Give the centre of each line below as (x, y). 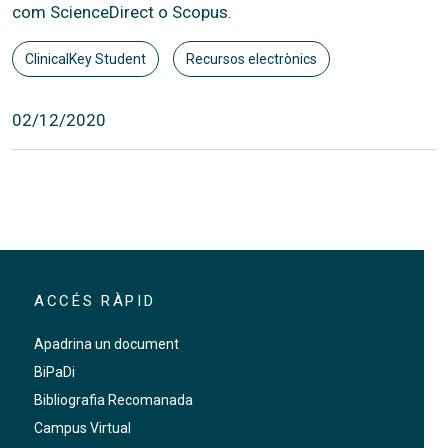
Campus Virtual (82, 428)
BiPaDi (54, 372)
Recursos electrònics (251, 58)
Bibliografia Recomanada (113, 400)
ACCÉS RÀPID (94, 301)
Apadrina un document (106, 344)
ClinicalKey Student (85, 58)
